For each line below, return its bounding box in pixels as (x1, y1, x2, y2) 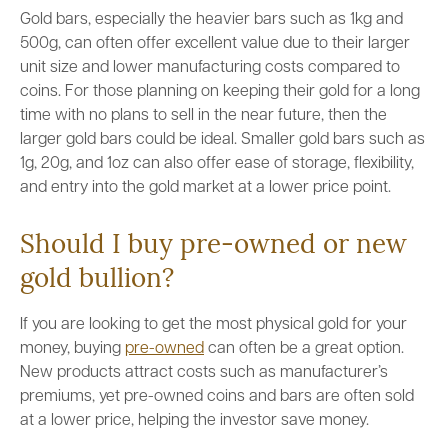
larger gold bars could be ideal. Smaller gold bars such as (20, 132, 425, 148)
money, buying (20, 341, 125, 357)
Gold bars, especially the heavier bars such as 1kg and (20, 12, 403, 28)
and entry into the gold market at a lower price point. (20, 180, 391, 196)
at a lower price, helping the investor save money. (20, 413, 369, 429)
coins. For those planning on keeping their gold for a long (20, 84, 420, 100)
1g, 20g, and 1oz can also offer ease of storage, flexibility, (20, 156, 414, 172)
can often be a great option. (204, 341, 404, 357)
